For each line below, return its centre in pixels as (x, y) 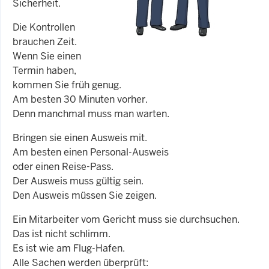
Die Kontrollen (44, 27)
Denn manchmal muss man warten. (91, 113)
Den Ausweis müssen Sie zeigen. (85, 195)
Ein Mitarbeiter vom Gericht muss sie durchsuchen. (126, 219)
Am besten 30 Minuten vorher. (80, 99)
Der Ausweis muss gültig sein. (78, 181)
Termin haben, (44, 70)
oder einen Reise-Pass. (63, 166)
